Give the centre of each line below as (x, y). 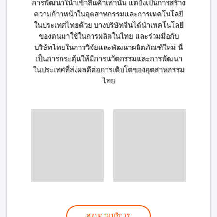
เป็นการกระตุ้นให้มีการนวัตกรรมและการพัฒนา (108, 59)
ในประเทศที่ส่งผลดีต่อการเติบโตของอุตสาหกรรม (108, 70)
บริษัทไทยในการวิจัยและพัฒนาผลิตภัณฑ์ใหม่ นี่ (108, 47)
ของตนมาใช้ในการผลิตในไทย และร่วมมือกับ (108, 36)
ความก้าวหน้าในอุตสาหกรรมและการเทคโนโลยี (108, 14)
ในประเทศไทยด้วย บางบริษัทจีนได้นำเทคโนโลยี (108, 25)
